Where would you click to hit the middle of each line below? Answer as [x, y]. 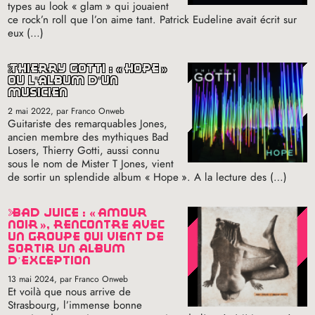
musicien [38, 92]
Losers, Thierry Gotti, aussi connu [84, 150]
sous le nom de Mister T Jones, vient [91, 163]
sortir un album [67, 248]
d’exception [50, 260]
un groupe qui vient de [86, 236]
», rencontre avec [103, 224]
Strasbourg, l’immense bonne [75, 305]
